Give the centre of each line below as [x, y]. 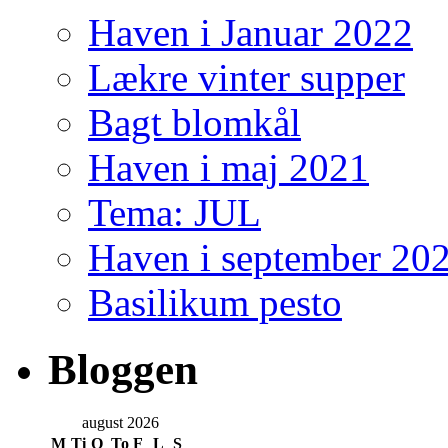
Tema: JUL [174, 213]
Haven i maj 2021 [228, 168]
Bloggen [123, 369]
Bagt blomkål [194, 123]
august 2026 [120, 422]
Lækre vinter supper [246, 78]
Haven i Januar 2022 [250, 33]
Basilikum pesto [215, 303]
